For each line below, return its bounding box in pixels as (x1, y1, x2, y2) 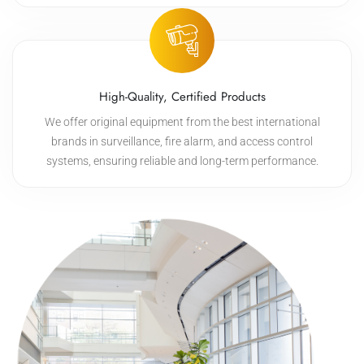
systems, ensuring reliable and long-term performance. (45, 154, 318, 167)
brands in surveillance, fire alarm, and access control (51, 135, 313, 148)
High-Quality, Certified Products (98, 88, 266, 106)
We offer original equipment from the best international (44, 115, 320, 128)
